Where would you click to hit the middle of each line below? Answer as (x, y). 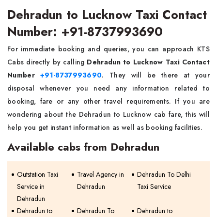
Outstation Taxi (38, 174)
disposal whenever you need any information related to (108, 88)
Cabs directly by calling (47, 62)
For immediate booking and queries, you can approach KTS (108, 49)
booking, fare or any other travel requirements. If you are (108, 101)
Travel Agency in (101, 174)
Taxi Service (154, 186)
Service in (31, 186)
